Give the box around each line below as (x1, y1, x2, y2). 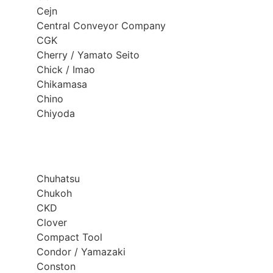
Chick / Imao (37, 63, 95, 76)
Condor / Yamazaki (37, 245, 126, 258)
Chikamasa (37, 78, 87, 91)
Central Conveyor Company (37, 19, 166, 32)
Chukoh (37, 186, 72, 199)
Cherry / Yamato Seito (37, 49, 140, 62)
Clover (37, 216, 67, 229)
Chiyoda (37, 107, 75, 120)
